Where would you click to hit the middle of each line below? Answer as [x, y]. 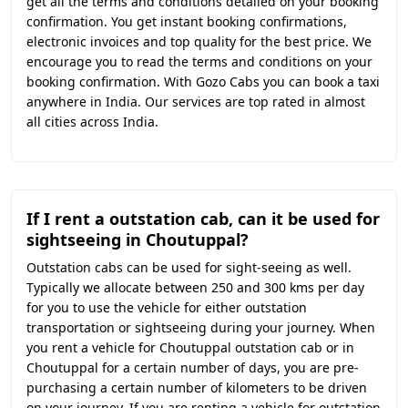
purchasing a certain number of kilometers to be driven [197, 388]
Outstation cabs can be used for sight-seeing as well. [189, 267]
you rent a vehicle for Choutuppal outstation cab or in [190, 347]
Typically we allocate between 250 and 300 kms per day [195, 287]
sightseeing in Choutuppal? [138, 240]
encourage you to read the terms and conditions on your [199, 61]
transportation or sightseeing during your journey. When [201, 327]
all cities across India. [92, 122]
